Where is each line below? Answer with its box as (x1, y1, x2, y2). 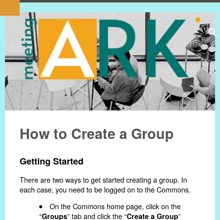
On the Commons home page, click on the (50, 201, 181, 212)
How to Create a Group (20, 123, 174, 143)
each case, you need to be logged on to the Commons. (20, 184, 191, 194)
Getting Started (20, 155, 83, 167)
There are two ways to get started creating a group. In (20, 174, 187, 185)
